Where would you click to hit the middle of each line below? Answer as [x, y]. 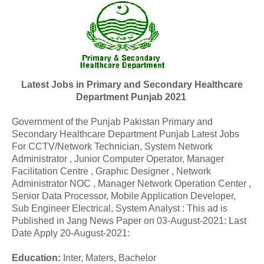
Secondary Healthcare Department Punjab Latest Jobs [126, 134]
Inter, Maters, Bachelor [108, 258]
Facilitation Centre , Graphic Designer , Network [111, 171]
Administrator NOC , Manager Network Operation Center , [131, 184]
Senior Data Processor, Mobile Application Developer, [124, 196]
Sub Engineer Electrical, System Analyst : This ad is [120, 208]
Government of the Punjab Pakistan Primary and [112, 122]
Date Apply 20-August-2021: [71, 233]
